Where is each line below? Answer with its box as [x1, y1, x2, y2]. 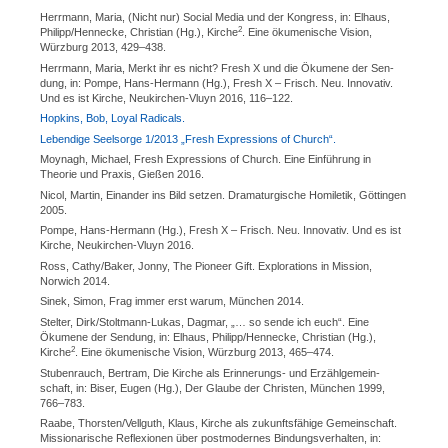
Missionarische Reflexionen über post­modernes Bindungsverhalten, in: [40, 432, 381, 445]
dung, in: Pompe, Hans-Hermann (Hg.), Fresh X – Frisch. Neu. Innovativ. [40, 76, 393, 89]
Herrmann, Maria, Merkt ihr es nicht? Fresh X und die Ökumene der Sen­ [40, 61, 394, 74]
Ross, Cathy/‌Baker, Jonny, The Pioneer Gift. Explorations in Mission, [40, 259, 372, 272]
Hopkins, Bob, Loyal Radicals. [40, 112, 185, 125]
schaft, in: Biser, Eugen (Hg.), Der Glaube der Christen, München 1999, [40, 381, 385, 394]
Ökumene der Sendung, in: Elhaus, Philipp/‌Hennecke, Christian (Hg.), [40, 331, 376, 344]
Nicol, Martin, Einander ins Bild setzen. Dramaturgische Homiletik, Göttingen [40, 188, 406, 201]
